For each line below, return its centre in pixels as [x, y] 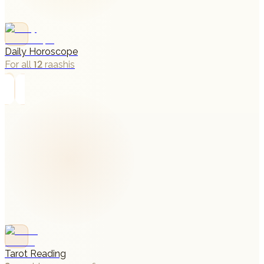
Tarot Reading [35, 253]
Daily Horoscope [41, 51]
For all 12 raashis [40, 64]
